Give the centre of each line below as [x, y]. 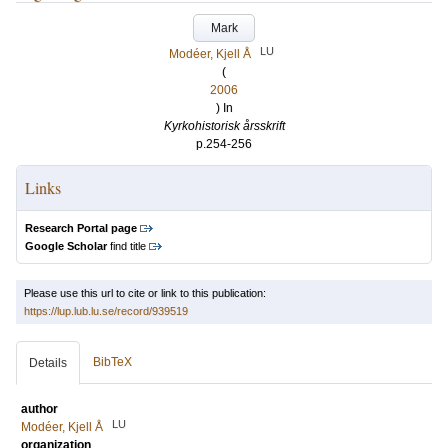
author [39, 409]
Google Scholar [66, 246]
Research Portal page [81, 228]
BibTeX [112, 362]
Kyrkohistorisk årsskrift [224, 126]
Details [48, 363]
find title [126, 246]
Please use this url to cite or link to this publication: [145, 293]
